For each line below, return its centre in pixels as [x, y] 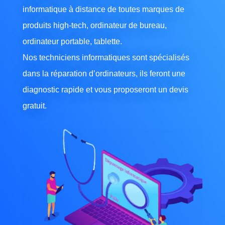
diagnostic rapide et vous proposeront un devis [105, 90]
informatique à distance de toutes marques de [103, 9]
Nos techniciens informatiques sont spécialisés [106, 58]
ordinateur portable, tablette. [72, 41]
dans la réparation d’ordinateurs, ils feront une [104, 74]
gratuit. [34, 106]
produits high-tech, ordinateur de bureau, [94, 25]
